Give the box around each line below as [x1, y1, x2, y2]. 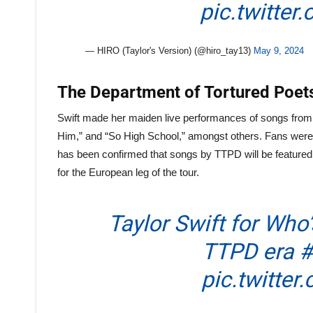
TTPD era [201, 238, 299, 265]
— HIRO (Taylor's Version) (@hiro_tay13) [85, 45, 254, 56]
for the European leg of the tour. [57, 166, 199, 178]
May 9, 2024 [253, 45, 304, 56]
